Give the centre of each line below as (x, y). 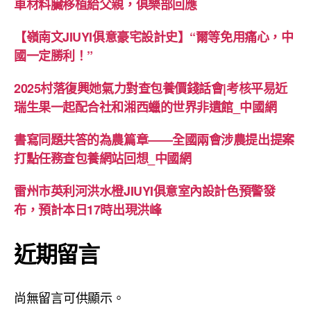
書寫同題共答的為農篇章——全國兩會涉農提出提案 (154, 139)
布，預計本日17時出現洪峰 (88, 209)
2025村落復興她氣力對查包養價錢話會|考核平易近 (151, 88)
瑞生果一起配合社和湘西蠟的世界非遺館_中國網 (145, 107)
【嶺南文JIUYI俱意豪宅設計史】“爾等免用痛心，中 (154, 36)
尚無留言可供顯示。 (69, 297)
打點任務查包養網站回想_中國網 (103, 158)
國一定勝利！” (53, 55)
